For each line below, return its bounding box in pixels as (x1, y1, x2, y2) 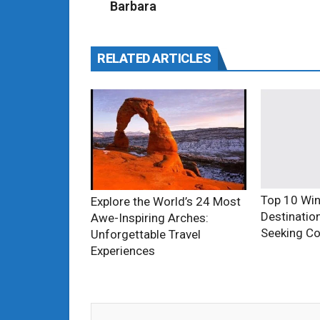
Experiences (91, 244, 155, 259)
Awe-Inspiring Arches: (91, 211, 209, 226)
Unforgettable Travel (91, 227, 201, 242)
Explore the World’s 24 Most (91, 194, 241, 209)
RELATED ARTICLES (97, 50, 211, 66)
